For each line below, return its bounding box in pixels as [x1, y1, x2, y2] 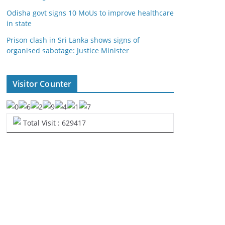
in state [7, 19, 32, 28]
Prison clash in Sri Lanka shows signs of [7, 35, 140, 45]
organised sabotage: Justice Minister [7, 46, 129, 55]
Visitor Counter [13, 78, 72, 89]
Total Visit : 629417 [21, 118, 86, 128]
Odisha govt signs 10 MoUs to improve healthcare [7, 8, 174, 18]
